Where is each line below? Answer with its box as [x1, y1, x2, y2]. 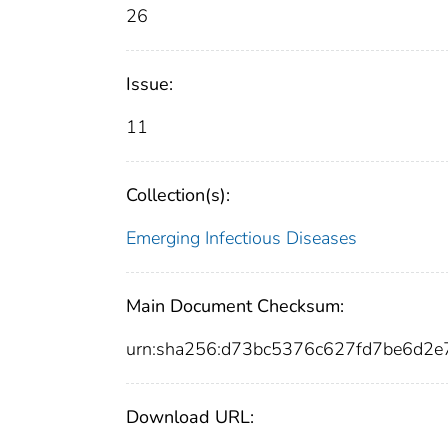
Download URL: [126, 405, 254, 430]
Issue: [126, 72, 173, 97]
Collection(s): [126, 183, 230, 208]
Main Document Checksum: [126, 294, 344, 319]
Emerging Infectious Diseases [126, 226, 357, 251]
